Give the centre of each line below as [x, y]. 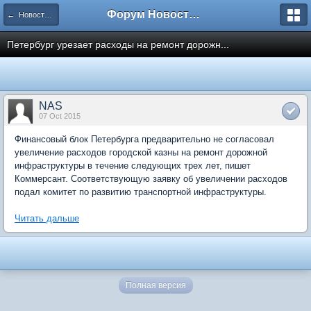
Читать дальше [47, 218]
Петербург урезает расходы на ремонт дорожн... [118, 44]
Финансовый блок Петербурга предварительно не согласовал [144, 139]
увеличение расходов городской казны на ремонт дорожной [141, 152]
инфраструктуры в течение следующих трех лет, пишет [133, 166]
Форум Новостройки [194, 14]
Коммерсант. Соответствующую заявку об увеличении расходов [151, 179]
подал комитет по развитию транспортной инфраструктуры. [141, 192]
